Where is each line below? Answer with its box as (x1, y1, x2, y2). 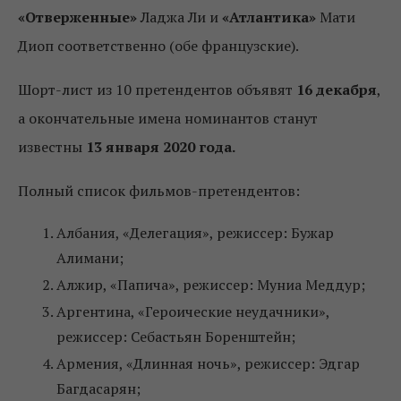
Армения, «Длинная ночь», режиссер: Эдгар (56, 354, 360, 374)
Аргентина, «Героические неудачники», (56, 302, 329, 322)
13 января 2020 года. (86, 137, 235, 158)
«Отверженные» (18, 7, 137, 28)
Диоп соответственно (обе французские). (18, 36, 299, 56)
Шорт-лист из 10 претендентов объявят (18, 80, 296, 100)
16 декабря (296, 80, 377, 100)
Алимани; (56, 248, 124, 269)
